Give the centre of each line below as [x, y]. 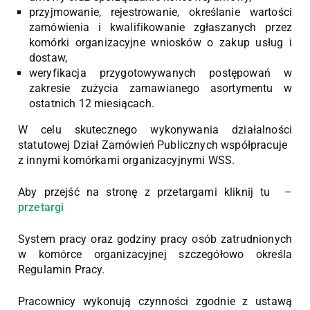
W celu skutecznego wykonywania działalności [155, 130]
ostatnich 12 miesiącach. [92, 103]
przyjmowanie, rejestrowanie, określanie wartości [161, 12]
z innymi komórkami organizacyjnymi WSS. [127, 160]
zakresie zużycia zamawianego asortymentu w [161, 88]
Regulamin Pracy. [62, 270]
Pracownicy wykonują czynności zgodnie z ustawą [155, 301]
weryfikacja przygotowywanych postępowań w [161, 73]
